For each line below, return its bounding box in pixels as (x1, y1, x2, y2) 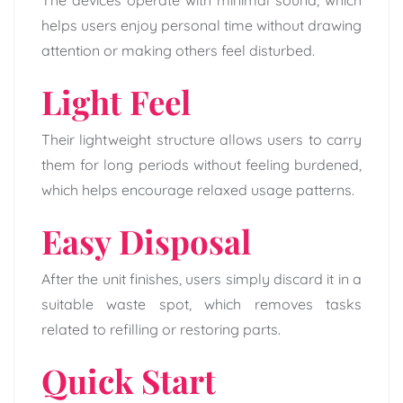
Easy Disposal (41, 219, 251, 264)
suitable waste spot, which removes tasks (41, 295, 362, 314)
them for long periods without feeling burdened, (41, 156, 362, 175)
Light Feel (41, 79, 191, 124)
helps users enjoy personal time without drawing (41, 16, 362, 35)
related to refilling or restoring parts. (41, 320, 281, 339)
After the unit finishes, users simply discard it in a (41, 270, 362, 289)
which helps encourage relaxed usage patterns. (41, 181, 354, 200)
